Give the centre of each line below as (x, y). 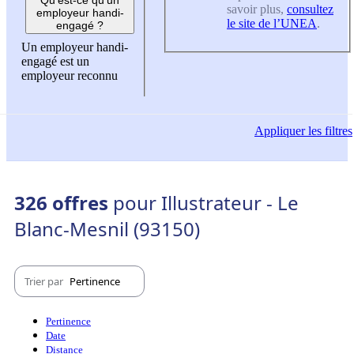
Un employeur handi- (75, 47)
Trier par (45, 281)
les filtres (329, 131)
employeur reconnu (70, 75)
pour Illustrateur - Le (206, 203)
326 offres (64, 203)
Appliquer (280, 131)
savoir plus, (257, 9)
